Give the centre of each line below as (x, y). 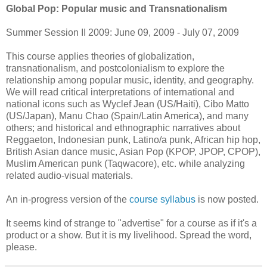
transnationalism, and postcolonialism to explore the (115, 68)
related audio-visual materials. (69, 175)
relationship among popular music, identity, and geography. (130, 80)
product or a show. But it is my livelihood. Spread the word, (129, 235)
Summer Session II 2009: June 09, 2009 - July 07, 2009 (122, 32)
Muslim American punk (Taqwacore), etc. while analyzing (125, 163)
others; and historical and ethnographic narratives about (123, 128)
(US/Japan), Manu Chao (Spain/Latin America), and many (127, 116)
